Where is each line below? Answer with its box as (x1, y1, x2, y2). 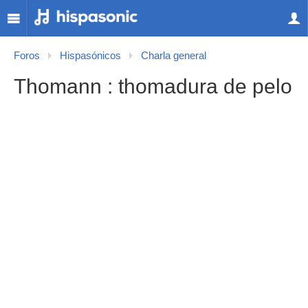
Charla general (141, 50, 206, 61)
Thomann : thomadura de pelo (14, 75, 292, 98)
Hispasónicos (60, 50, 121, 61)
